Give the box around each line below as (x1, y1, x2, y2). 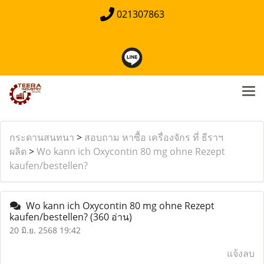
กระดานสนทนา (9, 131, 74, 144)
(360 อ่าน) (90, 210, 132, 223)
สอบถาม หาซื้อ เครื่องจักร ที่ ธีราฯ (84, 131, 223, 144)
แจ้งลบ (227, 247, 255, 260)
